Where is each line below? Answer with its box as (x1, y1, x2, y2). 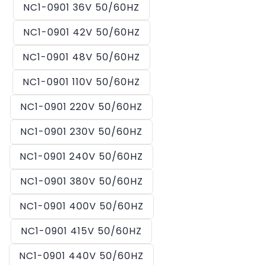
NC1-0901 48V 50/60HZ (22, 50, 140, 64)
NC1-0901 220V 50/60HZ (20, 100, 143, 114)
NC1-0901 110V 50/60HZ (22, 75, 140, 89)
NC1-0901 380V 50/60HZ (20, 174, 143, 188)
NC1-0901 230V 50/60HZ (20, 125, 143, 138)
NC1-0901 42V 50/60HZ (22, 25, 140, 39)
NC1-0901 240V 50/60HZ (20, 150, 143, 163)
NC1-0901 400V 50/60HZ (19, 199, 144, 213)
